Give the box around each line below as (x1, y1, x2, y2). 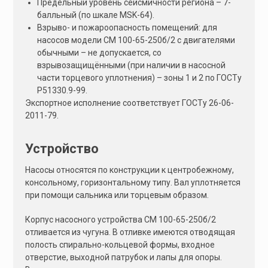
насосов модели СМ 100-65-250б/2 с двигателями (37, 35, 236, 45)
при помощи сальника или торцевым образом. (25, 190, 209, 200)
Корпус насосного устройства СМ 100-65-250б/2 (25, 215, 217, 225)
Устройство (25, 141, 99, 157)
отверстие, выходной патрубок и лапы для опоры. (25, 252, 223, 263)
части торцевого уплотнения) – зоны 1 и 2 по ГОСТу (37, 73, 242, 83)
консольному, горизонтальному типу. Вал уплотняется (25, 178, 241, 188)
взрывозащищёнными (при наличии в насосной (37, 60, 226, 71)
